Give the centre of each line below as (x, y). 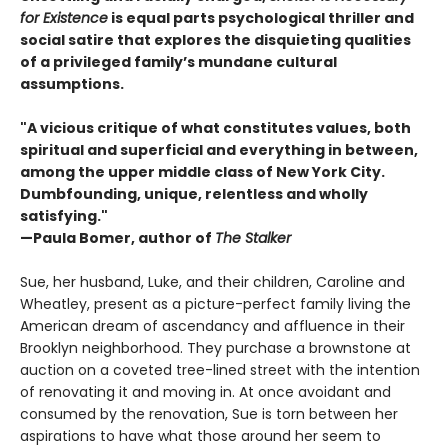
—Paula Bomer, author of (117, 238)
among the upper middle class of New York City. (202, 172)
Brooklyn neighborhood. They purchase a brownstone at (215, 348)
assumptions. (72, 84)
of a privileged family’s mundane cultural (178, 62)
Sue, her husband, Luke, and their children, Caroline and (212, 282)
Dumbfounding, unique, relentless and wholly (194, 194)
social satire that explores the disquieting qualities (215, 40)
